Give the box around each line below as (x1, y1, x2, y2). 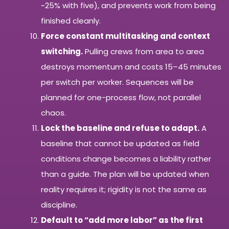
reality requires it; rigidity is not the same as (41, 184, 207, 195)
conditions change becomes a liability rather (41, 153, 211, 164)
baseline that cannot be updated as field (41, 138, 199, 149)
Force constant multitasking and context (41, 31, 210, 41)
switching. (41, 46, 83, 57)
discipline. (41, 199, 77, 210)
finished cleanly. (41, 15, 101, 26)
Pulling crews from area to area (83, 46, 204, 57)
